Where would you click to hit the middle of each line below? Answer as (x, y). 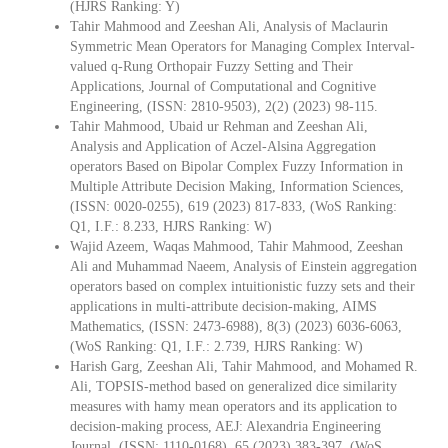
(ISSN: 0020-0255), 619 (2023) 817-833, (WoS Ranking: (233, 206)
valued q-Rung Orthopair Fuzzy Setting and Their (211, 66)
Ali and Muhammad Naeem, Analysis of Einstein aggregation (243, 266)
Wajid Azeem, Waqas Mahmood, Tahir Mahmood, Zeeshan (236, 246)
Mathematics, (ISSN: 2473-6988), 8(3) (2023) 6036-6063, (236, 326)
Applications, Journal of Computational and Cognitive (223, 86)
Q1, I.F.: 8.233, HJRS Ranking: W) (171, 226)
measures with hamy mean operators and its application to (233, 406)
